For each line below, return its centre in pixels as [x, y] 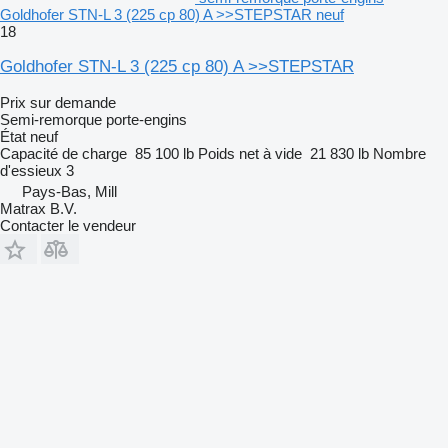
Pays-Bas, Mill [69, 191]
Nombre [399, 153]
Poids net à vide [250, 153]
